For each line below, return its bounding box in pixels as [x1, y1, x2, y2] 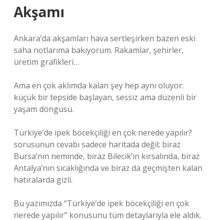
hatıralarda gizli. [14, 174, 73, 185]
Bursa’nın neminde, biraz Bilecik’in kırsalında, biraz [14, 151, 200, 162]
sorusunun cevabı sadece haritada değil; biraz [14, 139, 181, 150]
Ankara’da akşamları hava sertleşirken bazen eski [14, 33, 195, 44]
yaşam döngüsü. [14, 104, 74, 114]
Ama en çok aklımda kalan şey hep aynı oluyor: [14, 80, 184, 91]
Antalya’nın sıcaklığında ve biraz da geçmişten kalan [14, 163, 202, 173]
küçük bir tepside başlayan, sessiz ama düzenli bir [14, 92, 196, 103]
